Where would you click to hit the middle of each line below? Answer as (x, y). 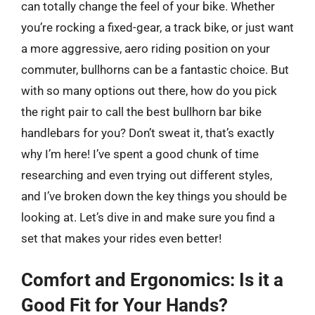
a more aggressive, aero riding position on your (146, 49)
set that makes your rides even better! (121, 238)
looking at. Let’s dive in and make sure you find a (148, 217)
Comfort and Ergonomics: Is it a (152, 279)
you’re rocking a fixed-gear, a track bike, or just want (157, 27)
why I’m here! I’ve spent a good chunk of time (140, 154)
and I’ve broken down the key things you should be (154, 196)
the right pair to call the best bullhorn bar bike (141, 112)
